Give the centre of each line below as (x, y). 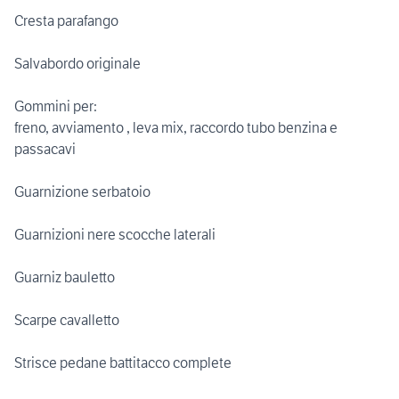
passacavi (45, 149)
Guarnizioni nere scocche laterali (115, 235)
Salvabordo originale (77, 64)
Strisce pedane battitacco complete (123, 363)
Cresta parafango (66, 21)
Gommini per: (56, 106)
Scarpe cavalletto (67, 320)
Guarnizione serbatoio (82, 192)
